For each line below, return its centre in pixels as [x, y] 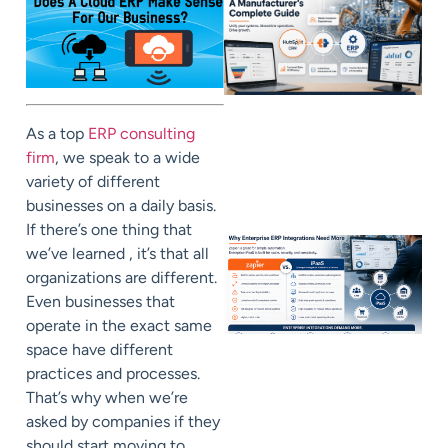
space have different [99, 350]
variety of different [93, 182]
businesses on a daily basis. [121, 206]
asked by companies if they [123, 422]
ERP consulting [141, 134]
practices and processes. [113, 374]
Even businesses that [100, 302]
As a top [57, 134]
